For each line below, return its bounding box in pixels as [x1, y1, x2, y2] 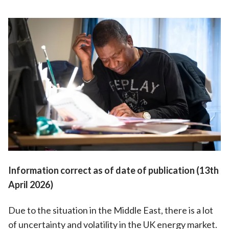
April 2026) [8, 179, 53, 190]
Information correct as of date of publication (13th [8, 165, 219, 176]
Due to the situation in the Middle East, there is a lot [8, 204, 213, 216]
